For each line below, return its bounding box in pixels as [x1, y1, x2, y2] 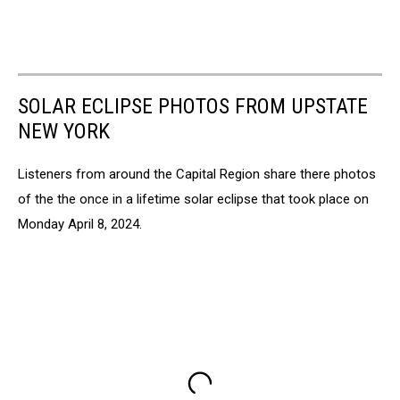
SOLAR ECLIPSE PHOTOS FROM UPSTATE [18, 93, 368, 119]
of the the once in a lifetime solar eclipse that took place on [18, 190, 369, 207]
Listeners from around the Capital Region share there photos [18, 165, 376, 182]
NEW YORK [18, 118, 110, 144]
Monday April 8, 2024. [18, 215, 142, 232]
